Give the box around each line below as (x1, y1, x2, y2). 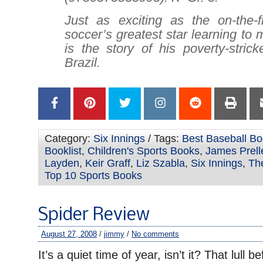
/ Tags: (145, 133, 182, 144)
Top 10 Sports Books (45, 170, 142, 181)
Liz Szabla (136, 157, 185, 169)
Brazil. (65, 55, 100, 70)
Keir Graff (85, 157, 130, 169)
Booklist (45, 145, 82, 157)
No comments (131, 230, 179, 238)
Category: (45, 133, 93, 144)
